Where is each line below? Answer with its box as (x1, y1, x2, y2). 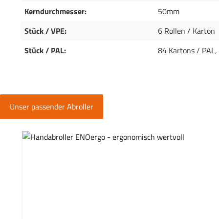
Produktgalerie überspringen (22, 129, 117, 141)
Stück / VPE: (24, 25, 66, 37)
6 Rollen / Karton (158, 25, 215, 37)
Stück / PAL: (24, 44, 66, 57)
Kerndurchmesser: (24, 5, 87, 18)
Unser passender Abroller (10, 101, 93, 113)
